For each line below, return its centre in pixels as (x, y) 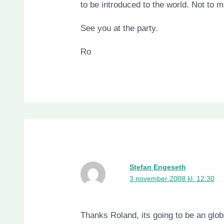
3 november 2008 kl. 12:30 (172, 179)
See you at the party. (119, 28)
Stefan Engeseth (157, 167)
